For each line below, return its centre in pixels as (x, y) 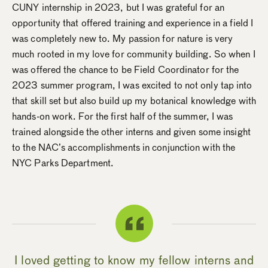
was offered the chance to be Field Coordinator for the (126, 69)
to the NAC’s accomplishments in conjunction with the (124, 147)
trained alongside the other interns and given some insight (131, 132)
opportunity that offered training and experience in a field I (133, 23)
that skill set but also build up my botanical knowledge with (134, 100)
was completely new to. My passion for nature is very (123, 38)
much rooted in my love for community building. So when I (134, 54)
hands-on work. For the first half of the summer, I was (123, 116)
